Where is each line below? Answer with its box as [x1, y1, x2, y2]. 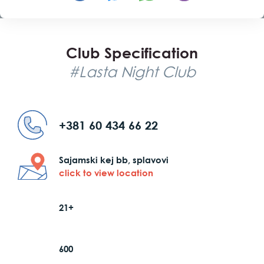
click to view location [59, 166, 153, 179]
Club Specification [66, 42, 198, 63]
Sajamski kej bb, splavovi [59, 153, 169, 166]
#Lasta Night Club [68, 63, 196, 81]
